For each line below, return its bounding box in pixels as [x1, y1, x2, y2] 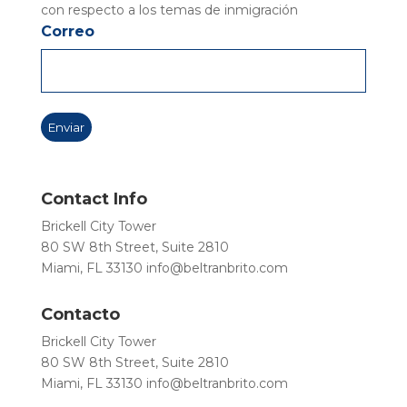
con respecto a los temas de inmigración [40, 2, 298, 18]
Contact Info [40, 189, 147, 209]
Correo [40, 23, 94, 40]
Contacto [40, 304, 120, 324]
